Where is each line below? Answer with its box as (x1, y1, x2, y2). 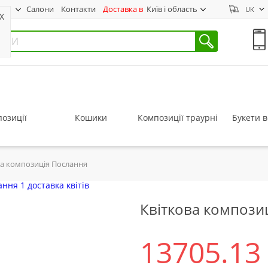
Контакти (61, 4, 96, 14)
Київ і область (143, 4, 197, 14)
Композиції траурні (137, 112, 218, 123)
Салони (26, 4, 54, 14)
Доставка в (103, 4, 143, 14)
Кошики (74, 112, 107, 123)
